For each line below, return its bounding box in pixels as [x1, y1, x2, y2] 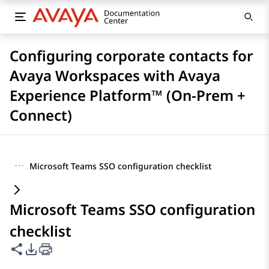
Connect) [10, 105, 72, 125]
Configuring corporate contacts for [10, 46, 253, 65]
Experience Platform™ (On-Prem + [10, 85, 246, 105]
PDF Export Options [23, 241, 125, 256]
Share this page [9, 241, 91, 256]
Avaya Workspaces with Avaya [10, 65, 220, 85]
